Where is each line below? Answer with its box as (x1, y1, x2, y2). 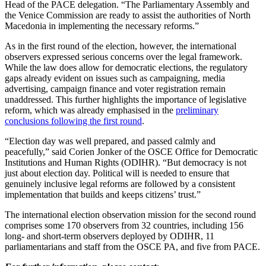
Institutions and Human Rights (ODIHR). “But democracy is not (5, 157, 246, 167)
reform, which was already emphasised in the (5, 104, 176, 115)
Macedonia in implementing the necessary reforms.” (5, 20, 199, 31)
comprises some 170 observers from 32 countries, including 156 (5, 220, 243, 230)
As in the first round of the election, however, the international (5, 40, 236, 51)
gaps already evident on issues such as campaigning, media (5, 72, 225, 83)
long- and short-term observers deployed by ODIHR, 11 (5, 230, 214, 241)
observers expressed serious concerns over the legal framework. (5, 51, 242, 62)
